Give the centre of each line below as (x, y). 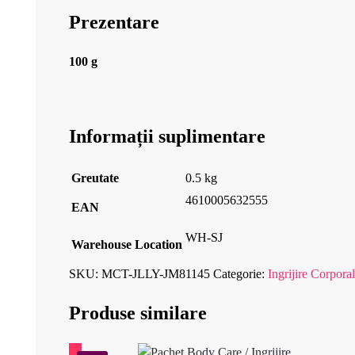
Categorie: (240, 273)
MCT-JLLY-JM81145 (156, 273)
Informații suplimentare (167, 136)
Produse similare (138, 313)
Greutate (95, 177)
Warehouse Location (127, 244)
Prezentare (114, 23)
